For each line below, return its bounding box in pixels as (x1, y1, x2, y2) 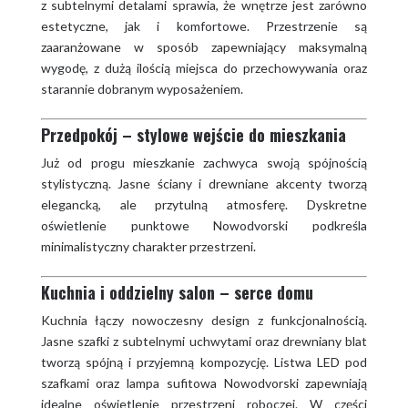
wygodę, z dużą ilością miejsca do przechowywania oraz (40, 59, 368, 76)
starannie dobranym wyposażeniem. (40, 80, 243, 97)
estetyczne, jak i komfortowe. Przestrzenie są (40, 17, 368, 34)
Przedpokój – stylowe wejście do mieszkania (40, 122, 346, 147)
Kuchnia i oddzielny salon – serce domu (40, 280, 313, 304)
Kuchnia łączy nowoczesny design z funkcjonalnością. (40, 311, 368, 328)
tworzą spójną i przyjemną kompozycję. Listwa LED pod (40, 353, 368, 370)
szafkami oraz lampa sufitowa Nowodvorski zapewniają (40, 374, 368, 391)
